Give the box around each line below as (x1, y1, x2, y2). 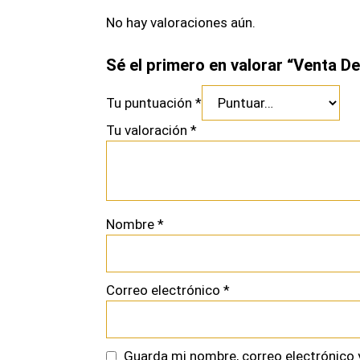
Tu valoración (106, 122, 190, 139)
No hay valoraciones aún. (106, 14, 256, 31)
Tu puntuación (106, 95, 195, 112)
